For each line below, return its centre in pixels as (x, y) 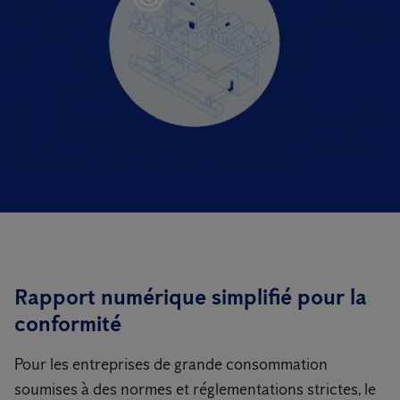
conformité (68, 324)
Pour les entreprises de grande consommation (171, 365)
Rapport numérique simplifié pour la (191, 297)
